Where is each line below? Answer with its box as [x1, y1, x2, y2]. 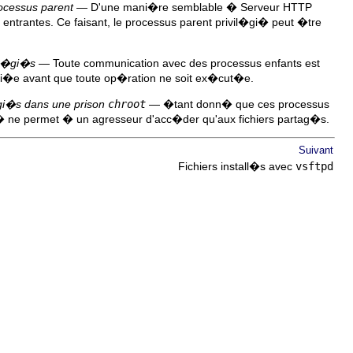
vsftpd [295, 159, 333, 173]
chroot [108, 97, 146, 110]
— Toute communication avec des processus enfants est [35, 56, 320, 69]
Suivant [299, 143, 333, 156]
